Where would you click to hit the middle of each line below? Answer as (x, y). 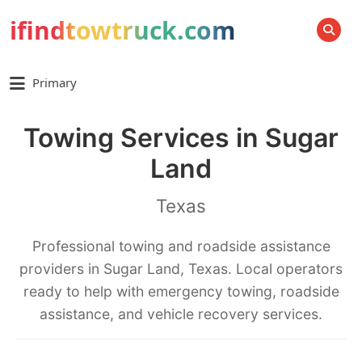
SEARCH (301, 36)
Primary (55, 82)
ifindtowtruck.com (122, 30)
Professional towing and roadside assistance (181, 246)
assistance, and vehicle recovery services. (181, 314)
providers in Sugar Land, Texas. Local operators (181, 269)
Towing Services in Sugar (181, 138)
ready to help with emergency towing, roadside (181, 291)
